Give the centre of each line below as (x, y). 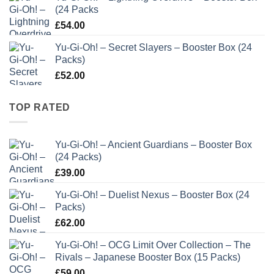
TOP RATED (40, 107)
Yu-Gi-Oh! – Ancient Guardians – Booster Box (154, 145)
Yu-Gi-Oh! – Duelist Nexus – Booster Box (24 (152, 195)
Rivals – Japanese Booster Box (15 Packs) (148, 257)
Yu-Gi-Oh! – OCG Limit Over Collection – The (153, 245)
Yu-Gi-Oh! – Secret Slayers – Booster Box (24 (154, 47)
